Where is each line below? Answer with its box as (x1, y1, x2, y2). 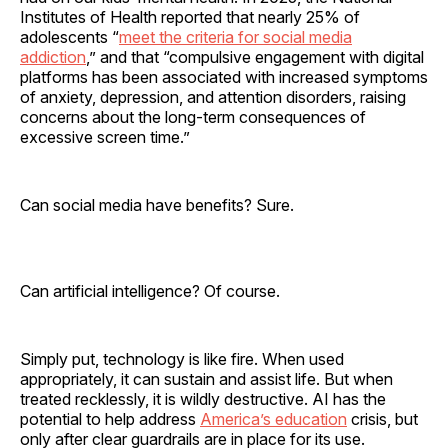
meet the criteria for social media (119, 26, 352, 47)
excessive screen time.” (20, 126, 198, 147)
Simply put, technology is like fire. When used (20, 348, 344, 369)
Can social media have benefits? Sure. (20, 194, 302, 215)
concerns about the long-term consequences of (20, 106, 366, 127)
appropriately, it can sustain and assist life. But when (20, 368, 393, 389)
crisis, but (347, 408, 418, 429)
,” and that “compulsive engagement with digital (86, 46, 424, 67)
